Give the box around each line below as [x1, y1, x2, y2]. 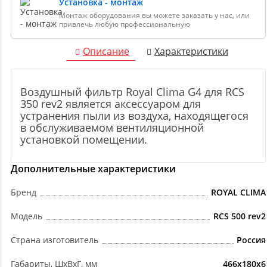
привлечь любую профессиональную [59, 19, 190, 30]
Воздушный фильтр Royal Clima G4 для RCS [20, 85, 244, 100]
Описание [83, 45, 129, 58]
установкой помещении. [20, 132, 147, 147]
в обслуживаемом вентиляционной [20, 120, 204, 135]
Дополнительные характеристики [11, 162, 176, 176]
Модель [11, 210, 42, 222]
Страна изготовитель [11, 234, 98, 246]
